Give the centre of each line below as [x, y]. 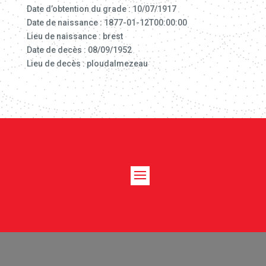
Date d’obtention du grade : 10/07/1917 [101, 9]
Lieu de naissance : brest [75, 36]
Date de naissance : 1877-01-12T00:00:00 [107, 23]
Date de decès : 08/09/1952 [79, 50]
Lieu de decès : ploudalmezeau [87, 64]
